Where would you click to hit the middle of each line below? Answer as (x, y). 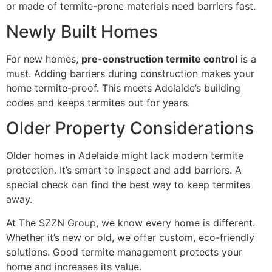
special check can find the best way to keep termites (128, 185)
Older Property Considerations (130, 128)
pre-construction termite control (159, 59)
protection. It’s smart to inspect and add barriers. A (124, 170)
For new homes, (44, 59)
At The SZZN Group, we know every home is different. (131, 223)
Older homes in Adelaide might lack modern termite (125, 156)
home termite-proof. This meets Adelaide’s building (123, 88)
